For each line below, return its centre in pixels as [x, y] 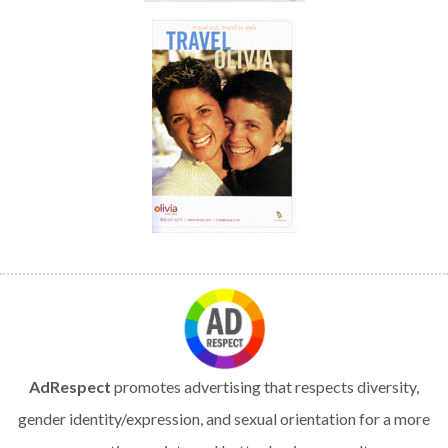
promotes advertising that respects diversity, [265, 387]
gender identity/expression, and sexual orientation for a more [224, 419]
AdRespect [70, 387]
